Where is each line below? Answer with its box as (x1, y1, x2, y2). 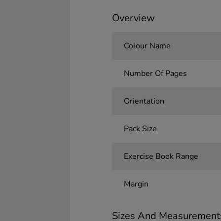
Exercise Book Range (123, 151, 198, 162)
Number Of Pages (123, 68, 187, 79)
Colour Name (123, 40, 171, 52)
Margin (123, 179, 148, 190)
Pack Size (123, 123, 157, 135)
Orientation (123, 96, 164, 107)
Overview (111, 11, 155, 25)
